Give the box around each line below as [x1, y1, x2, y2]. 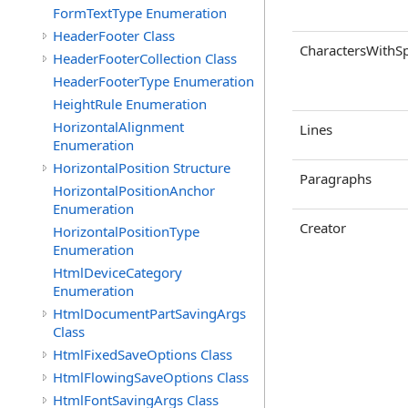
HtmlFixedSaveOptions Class [53, 345, 232, 363]
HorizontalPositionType [53, 222, 199, 240]
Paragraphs [300, 169, 372, 188]
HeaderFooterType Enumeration [53, 72, 254, 90]
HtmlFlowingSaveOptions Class [53, 368, 249, 386]
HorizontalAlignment [53, 117, 184, 136]
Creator [300, 219, 346, 237]
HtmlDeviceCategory [53, 263, 182, 281]
